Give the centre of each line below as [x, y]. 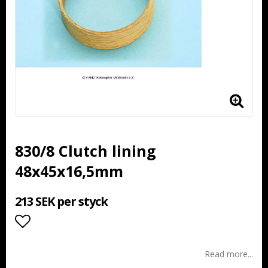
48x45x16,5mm [69, 171]
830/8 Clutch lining [86, 151]
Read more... [229, 254]
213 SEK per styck [61, 201]
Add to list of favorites [93, 245]
